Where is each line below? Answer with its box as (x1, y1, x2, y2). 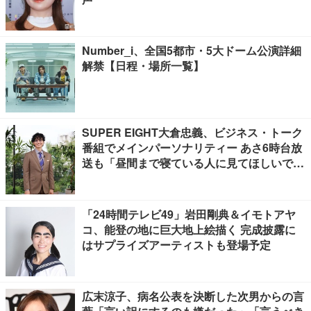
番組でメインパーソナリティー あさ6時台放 (82, 140, 302, 155)
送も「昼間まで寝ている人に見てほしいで (82, 155, 293, 171)
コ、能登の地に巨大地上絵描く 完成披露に (82, 221, 296, 237)
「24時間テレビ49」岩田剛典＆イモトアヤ (82, 206, 296, 222)
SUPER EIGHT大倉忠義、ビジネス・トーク (82, 124, 303, 140)
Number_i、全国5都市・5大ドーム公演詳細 (82, 42, 301, 58)
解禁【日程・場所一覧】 (82, 58, 204, 74)
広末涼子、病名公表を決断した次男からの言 (82, 288, 304, 304)
